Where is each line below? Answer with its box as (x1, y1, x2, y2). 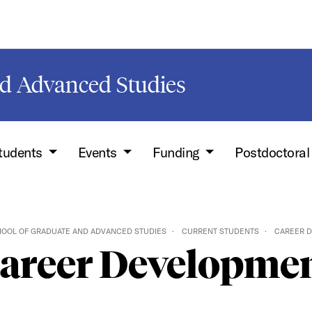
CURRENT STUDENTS (181, 226, 259, 236)
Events (77, 143, 120, 161)
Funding (153, 143, 203, 161)
